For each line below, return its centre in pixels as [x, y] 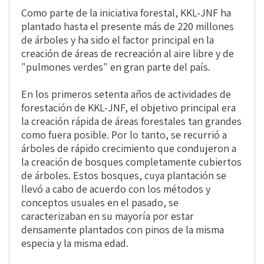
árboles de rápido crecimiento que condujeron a [129, 148]
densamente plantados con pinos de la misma [123, 230]
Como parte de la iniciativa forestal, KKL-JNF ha [126, 13]
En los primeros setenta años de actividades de [126, 94]
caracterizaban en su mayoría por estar [108, 216]
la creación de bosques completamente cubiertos [131, 162]
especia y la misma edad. [75, 243]
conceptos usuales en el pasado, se [100, 203]
